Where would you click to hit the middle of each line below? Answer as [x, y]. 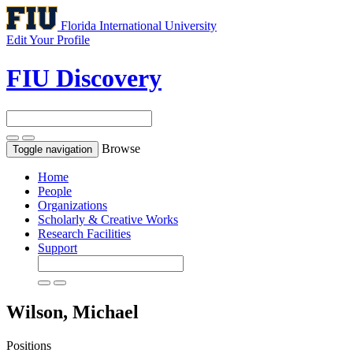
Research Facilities [84, 233]
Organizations [72, 205]
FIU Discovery [84, 78]
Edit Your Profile [48, 40]
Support [58, 247]
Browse [121, 148]
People [55, 191]
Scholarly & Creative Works [108, 219]
